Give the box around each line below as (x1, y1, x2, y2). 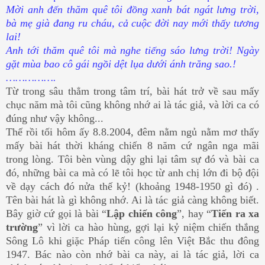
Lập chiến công (106, 208, 177, 220)
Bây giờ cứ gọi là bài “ (6, 208, 106, 220)
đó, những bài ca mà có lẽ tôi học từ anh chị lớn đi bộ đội (6, 167, 259, 179)
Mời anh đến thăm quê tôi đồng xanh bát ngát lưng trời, (6, 4, 259, 16)
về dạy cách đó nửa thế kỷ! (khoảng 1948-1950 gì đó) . (6, 180, 259, 193)
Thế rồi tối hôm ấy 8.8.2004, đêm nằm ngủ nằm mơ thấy (6, 126, 259, 138)
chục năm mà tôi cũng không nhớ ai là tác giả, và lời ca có (6, 99, 259, 111)
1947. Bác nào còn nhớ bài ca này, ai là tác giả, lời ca (6, 248, 259, 261)
